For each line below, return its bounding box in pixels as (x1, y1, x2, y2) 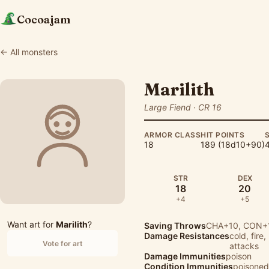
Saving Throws (144, 220, 206, 231)
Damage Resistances (144, 231, 229, 241)
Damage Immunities (144, 251, 226, 261)
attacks (229, 241, 259, 251)
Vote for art (42, 238, 83, 248)
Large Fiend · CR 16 (144, 102, 222, 112)
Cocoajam (17, 12, 70, 26)
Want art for (7, 219, 56, 229)
